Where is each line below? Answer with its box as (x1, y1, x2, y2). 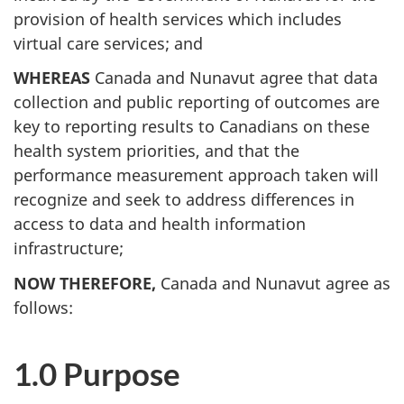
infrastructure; (14, 237, 124, 259)
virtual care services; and (14, 32, 203, 54)
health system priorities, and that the (14, 140, 299, 161)
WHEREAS (14, 67, 90, 88)
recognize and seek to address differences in (14, 188, 354, 210)
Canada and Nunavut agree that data (90, 67, 378, 88)
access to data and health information (14, 213, 306, 234)
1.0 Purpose (14, 353, 180, 392)
